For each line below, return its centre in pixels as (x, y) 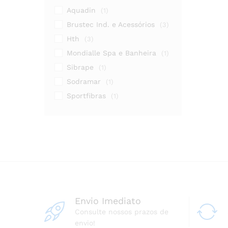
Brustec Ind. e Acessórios (111, 24)
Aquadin (81, 10)
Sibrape (80, 67)
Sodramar (84, 81)
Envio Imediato (108, 201)
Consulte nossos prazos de (122, 211)
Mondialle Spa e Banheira (111, 53)
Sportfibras (86, 96)
